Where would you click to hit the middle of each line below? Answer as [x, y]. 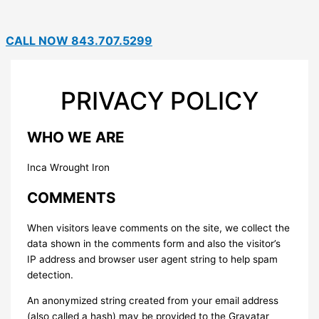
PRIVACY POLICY [159, 101]
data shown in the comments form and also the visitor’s [154, 244]
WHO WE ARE [76, 137]
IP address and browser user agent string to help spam [153, 260]
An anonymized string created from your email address [153, 300]
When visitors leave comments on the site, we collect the [159, 228]
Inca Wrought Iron [69, 168]
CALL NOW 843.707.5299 [79, 41]
